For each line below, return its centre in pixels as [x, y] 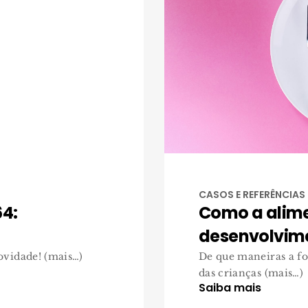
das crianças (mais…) [251, 273]
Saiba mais [230, 288]
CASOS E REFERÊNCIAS [252, 195]
